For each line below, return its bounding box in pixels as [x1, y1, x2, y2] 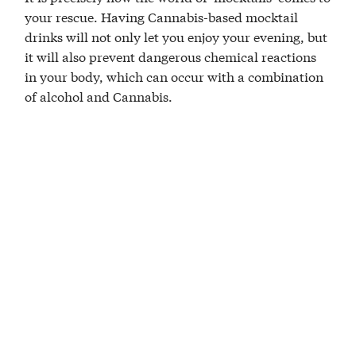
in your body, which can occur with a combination [25, 66, 324, 85]
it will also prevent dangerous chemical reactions [25, 46, 317, 65]
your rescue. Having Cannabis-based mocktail [25, 6, 299, 25]
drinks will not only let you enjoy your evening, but [25, 26, 328, 45]
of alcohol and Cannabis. [25, 86, 173, 105]
